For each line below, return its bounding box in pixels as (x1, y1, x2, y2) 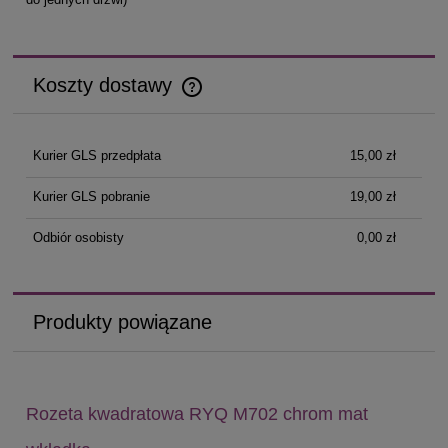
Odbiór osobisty (32, 230, 124, 246)
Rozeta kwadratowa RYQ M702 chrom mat (26, 403, 368, 424)
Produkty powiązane (33, 311, 213, 334)
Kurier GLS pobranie (32, 189, 150, 204)
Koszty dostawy (33, 74, 179, 97)
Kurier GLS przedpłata (32, 147, 161, 163)
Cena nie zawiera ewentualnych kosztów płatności (33, 90, 323, 106)
